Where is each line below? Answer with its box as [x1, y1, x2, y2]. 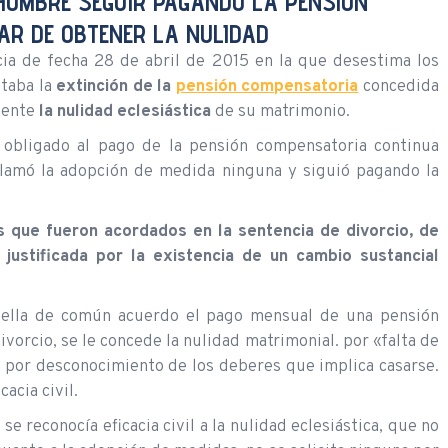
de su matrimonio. [211, 100, 350, 123]
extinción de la [56, 75, 176, 98]
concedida [358, 75, 440, 98]
